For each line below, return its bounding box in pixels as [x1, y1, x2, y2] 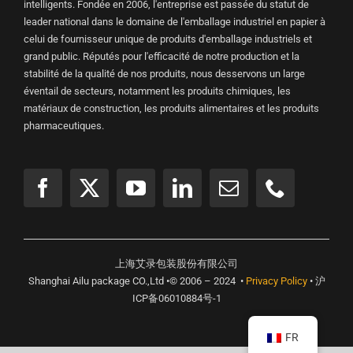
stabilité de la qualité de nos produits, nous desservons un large [23, 67, 305, 80]
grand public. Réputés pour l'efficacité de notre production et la [23, 50, 299, 62]
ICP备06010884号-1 [132, 292, 221, 304]
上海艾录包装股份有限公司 [115, 257, 238, 269]
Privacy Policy [245, 274, 307, 287]
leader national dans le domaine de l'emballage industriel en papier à [23, 15, 325, 28]
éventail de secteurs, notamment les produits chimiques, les [23, 84, 291, 97]
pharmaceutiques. [23, 119, 104, 132]
